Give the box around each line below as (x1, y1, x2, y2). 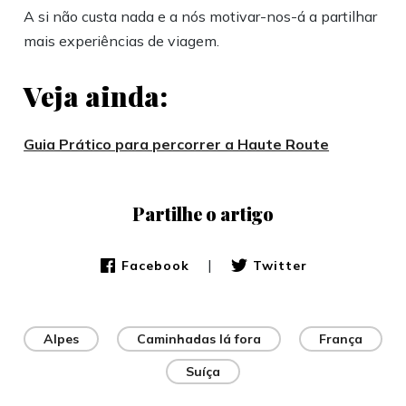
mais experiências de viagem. (24, 32, 220, 51)
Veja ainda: (24, 78, 169, 115)
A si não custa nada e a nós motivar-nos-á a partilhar (24, 7, 378, 26)
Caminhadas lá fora (136, 331, 261, 348)
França (318, 331, 362, 348)
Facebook (121, 256, 189, 274)
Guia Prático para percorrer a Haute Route (24, 135, 330, 154)
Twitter (252, 256, 307, 274)
